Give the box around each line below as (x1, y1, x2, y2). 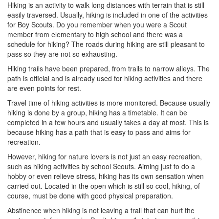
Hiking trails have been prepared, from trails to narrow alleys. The (7, 64, 210, 74)
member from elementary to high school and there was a (7, 29, 183, 40)
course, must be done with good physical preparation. (7, 191, 173, 201)
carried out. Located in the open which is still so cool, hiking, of (7, 181, 200, 191)
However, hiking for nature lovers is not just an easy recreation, (7, 152, 202, 162)
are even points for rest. (7, 83, 81, 93)
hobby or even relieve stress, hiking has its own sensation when (7, 171, 204, 181)
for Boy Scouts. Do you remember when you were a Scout (7, 20, 187, 30)
